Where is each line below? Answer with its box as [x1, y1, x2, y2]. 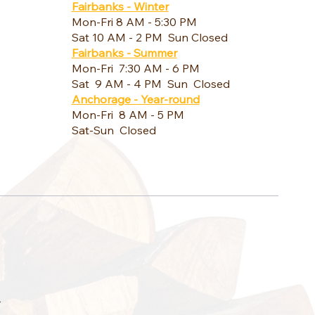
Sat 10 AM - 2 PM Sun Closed [71, 30, 228, 44]
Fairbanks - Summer [71, 45, 177, 60]
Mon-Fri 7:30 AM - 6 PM [71, 60, 200, 75]
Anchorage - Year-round [71, 91, 200, 106]
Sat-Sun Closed [71, 122, 156, 137]
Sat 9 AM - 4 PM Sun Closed [71, 76, 230, 91]
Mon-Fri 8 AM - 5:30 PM [71, 14, 197, 29]
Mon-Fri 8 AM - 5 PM [71, 107, 184, 122]
